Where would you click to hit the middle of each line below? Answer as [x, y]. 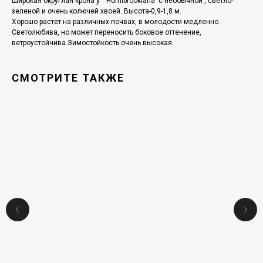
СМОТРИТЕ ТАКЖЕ [68, 78]
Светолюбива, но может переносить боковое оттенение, [107, 33]
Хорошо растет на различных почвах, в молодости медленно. [116, 22]
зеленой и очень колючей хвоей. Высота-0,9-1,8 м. [97, 11]
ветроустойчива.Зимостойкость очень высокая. [93, 43]
